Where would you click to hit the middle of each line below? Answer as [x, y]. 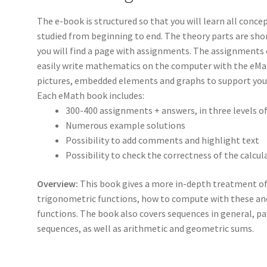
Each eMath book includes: [91, 96]
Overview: [58, 183]
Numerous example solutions [126, 125]
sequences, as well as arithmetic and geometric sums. [146, 228]
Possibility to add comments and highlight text [163, 140]
